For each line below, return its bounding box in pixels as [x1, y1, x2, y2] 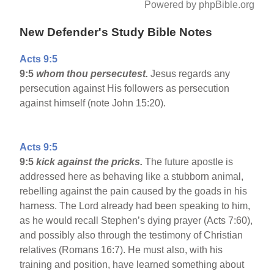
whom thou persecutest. [36, 68, 151, 80]
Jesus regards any [150, 68, 231, 80]
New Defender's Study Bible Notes [20, 25, 213, 39]
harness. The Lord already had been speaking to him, [20, 201, 251, 212]
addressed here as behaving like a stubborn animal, [20, 171, 244, 182]
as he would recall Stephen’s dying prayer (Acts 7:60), [20, 215, 253, 226]
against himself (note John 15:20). [20, 98, 166, 109]
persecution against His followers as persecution [20, 83, 230, 94]
